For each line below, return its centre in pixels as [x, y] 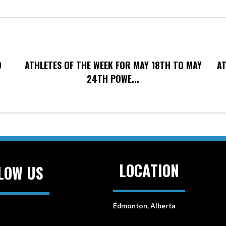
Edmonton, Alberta [144, 206]
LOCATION [149, 170]
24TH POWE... [113, 79]
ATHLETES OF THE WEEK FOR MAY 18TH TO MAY [113, 65]
